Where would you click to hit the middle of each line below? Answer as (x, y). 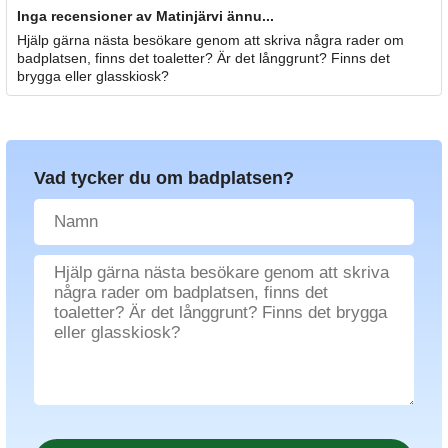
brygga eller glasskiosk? (93, 75)
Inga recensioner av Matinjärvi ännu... (145, 15)
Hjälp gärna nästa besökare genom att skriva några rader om (210, 39)
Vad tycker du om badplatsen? (164, 177)
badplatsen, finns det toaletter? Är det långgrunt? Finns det (203, 57)
